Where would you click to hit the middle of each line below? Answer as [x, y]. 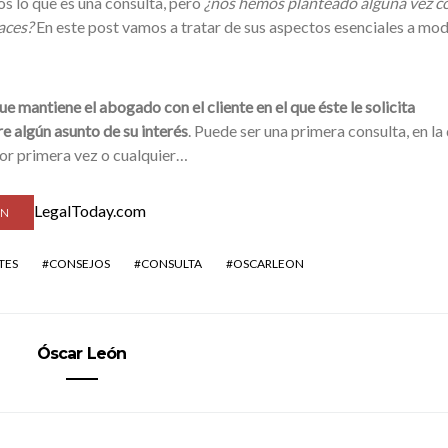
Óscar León [81, 353]
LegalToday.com [89, 210]
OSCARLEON [268, 263]
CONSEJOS [79, 263]
